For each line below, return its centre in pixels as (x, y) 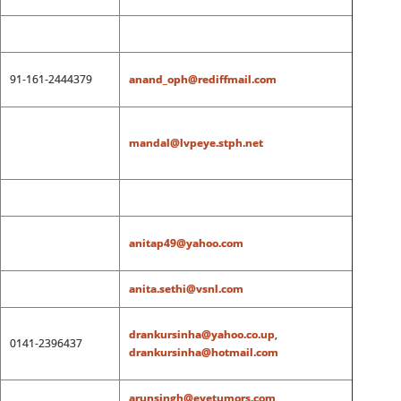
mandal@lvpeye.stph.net (196, 143)
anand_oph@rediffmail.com (202, 79)
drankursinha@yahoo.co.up (201, 334)
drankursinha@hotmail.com (203, 352)
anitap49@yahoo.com (186, 243)
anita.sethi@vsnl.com (186, 289)
